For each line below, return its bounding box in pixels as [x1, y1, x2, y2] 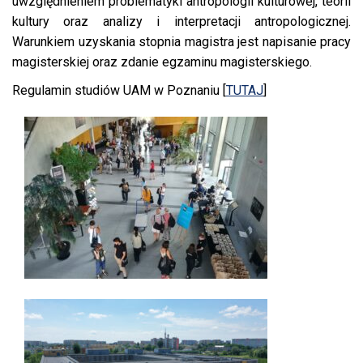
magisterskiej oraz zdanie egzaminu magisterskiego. [12, 54, 312, 70]
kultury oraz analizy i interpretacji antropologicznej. [12, 14, 351, 30]
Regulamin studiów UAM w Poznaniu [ [12, 83, 226, 99]
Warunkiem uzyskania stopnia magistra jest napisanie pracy [12, 34, 351, 50]
